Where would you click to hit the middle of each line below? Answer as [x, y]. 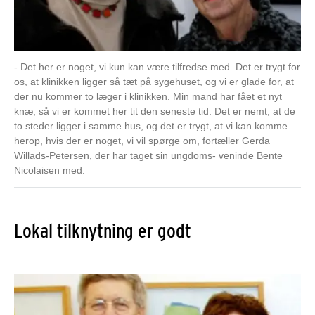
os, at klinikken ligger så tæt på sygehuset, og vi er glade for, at [154, 81]
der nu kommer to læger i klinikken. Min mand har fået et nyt [148, 96]
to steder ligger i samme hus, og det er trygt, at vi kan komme [151, 126]
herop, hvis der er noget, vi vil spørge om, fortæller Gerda [142, 140]
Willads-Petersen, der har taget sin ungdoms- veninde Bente [148, 155]
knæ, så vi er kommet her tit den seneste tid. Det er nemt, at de [155, 111]
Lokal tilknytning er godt [103, 230]
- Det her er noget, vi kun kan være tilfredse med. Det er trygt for [157, 66]
